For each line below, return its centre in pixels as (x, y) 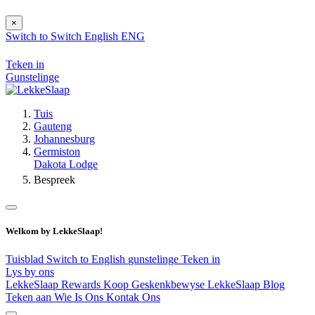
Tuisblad (26, 259)
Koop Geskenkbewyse (155, 284)
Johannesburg (64, 139)
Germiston (57, 152)
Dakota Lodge (66, 165)
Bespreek (54, 180)
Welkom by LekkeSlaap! (54, 231)
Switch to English (87, 259)
